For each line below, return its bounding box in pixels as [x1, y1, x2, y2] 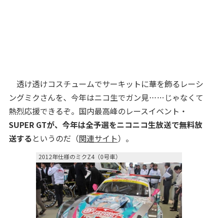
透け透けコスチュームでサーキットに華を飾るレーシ [8, 78, 203, 90]
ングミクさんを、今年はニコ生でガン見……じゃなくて [8, 91, 203, 103]
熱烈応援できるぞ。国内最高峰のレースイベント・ [8, 105, 187, 117]
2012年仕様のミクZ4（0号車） [38, 152, 121, 161]
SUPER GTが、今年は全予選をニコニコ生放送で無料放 [8, 119, 202, 130]
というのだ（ [32, 132, 79, 144]
